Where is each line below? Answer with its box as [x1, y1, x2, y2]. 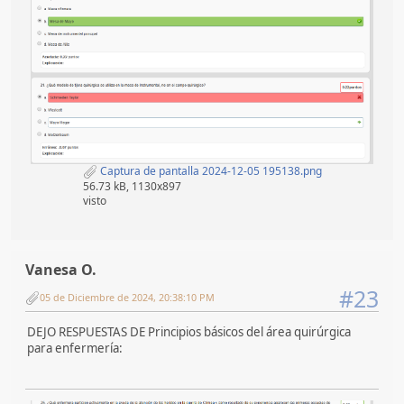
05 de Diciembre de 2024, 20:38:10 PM [40, 290, 215, 305]
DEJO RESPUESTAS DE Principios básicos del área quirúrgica [27, 324, 351, 341]
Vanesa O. [25, 259, 96, 280]
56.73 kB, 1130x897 [82, 178, 181, 194]
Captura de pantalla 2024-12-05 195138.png [96, 162, 322, 179]
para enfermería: [27, 340, 123, 357]
